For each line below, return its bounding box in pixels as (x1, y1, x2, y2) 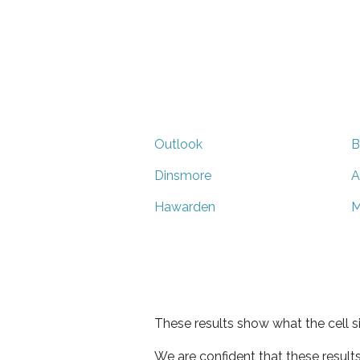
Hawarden (154, 198, 215, 215)
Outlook (154, 136, 202, 152)
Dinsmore (154, 167, 211, 183)
